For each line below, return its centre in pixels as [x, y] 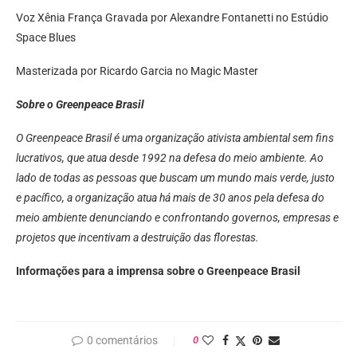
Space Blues [46, 38]
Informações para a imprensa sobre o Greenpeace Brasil [158, 271]
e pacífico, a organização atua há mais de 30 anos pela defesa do [170, 198]
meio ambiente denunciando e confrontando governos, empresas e [177, 218]
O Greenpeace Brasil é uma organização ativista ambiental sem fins [175, 138]
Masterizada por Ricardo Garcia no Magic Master [137, 71]
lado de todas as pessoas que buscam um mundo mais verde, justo [175, 178]
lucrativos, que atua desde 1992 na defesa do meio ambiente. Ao [170, 158]
